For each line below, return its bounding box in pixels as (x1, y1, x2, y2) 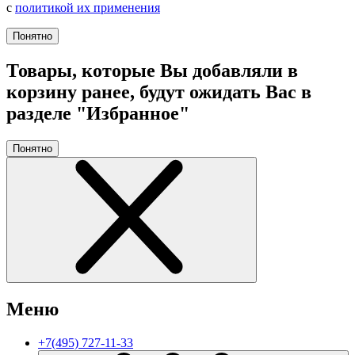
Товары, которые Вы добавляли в (6, 60, 298, 82)
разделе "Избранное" (6, 103, 189, 124)
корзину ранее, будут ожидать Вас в (6, 82, 311, 103)
